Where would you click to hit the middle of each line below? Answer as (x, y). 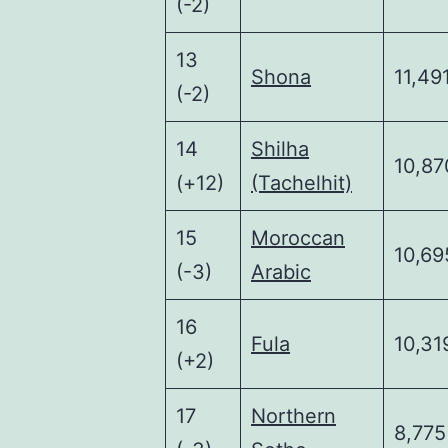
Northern (293, 416)
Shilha (280, 149)
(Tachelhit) (301, 183)
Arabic (281, 272)
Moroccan (298, 238)
